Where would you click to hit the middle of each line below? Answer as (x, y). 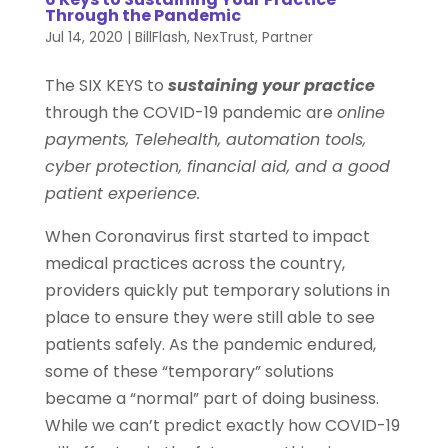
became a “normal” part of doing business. (211, 399)
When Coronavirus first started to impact (207, 237)
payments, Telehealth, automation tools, (205, 140)
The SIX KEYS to (106, 86)
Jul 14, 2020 (83, 37)
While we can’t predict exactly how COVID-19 (222, 426)
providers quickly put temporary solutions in (217, 291)
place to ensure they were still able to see (209, 318)
